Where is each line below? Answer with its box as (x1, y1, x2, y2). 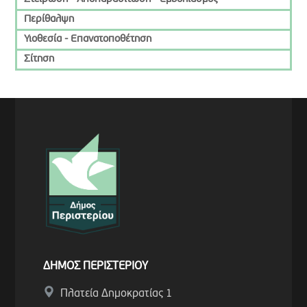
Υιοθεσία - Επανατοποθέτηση (24, 34, 152, 45)
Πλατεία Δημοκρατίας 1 (60, 288, 173, 299)
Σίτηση (24, 54, 55, 64)
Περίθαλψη (24, 14, 75, 25)
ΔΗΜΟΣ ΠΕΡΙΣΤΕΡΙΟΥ (43, 260, 149, 272)
